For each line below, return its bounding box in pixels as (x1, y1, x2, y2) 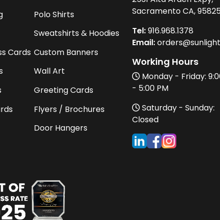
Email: (132, 36, 155, 48)
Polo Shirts (34, 8, 74, 20)
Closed (132, 113, 159, 125)
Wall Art (34, 65, 65, 77)
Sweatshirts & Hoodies (34, 27, 119, 39)
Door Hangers (34, 122, 87, 134)
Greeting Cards (34, 84, 93, 96)
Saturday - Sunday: (140, 102, 215, 113)
